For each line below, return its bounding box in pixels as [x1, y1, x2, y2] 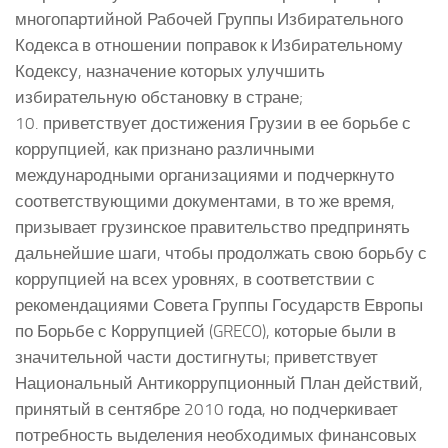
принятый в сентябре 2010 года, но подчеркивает [15, 398, 398, 419]
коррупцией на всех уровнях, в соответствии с [15, 268, 375, 289]
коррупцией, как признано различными [15, 138, 315, 159]
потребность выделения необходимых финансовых [15, 424, 417, 445]
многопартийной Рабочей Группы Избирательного [15, 8, 403, 29]
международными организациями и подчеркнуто [15, 164, 394, 185]
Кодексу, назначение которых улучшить [15, 60, 325, 81]
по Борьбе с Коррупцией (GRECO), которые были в [15, 320, 396, 341]
